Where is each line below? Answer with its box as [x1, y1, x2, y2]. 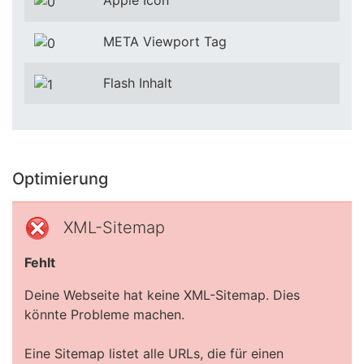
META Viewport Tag [103, 33, 227, 50]
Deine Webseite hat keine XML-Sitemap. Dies [24, 287, 300, 303]
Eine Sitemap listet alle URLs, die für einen [24, 345, 284, 362]
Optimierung [12, 169, 108, 188]
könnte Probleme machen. [24, 306, 184, 323]
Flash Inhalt [103, 75, 172, 91]
